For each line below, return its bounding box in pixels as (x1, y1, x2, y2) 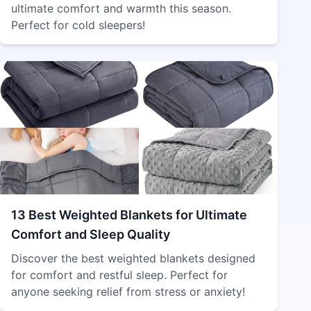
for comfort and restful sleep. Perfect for (11, 268, 228, 282)
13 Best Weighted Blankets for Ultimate (11, 208, 247, 222)
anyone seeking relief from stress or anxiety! (11, 285, 245, 299)
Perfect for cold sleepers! (11, 18, 145, 32)
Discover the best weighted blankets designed (11, 251, 255, 265)
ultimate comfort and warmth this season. (11, 1, 231, 15)
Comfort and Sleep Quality (11, 227, 170, 242)
